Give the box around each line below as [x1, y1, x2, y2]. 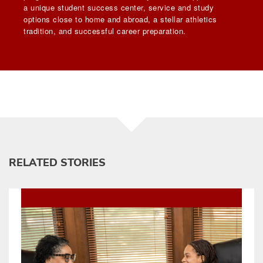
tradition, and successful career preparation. [23, 25, 186, 37]
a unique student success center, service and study [23, 2, 214, 14]
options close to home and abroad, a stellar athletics [23, 14, 217, 25]
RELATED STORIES [9, 156, 106, 170]
